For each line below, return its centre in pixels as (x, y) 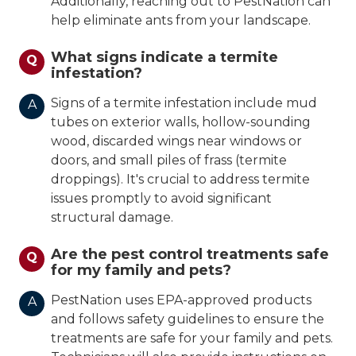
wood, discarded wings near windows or (176, 141)
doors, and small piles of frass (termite (169, 161)
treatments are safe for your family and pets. (192, 339)
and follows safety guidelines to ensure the (188, 319)
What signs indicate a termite (164, 58)
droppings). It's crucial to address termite (180, 180)
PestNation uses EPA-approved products (181, 300)
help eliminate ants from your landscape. (181, 21)
